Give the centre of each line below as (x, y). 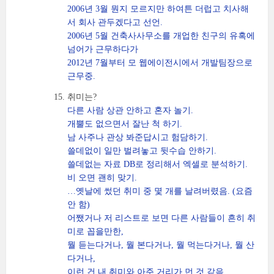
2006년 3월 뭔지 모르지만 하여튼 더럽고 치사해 (158, 9)
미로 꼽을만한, (95, 231)
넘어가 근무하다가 (103, 49)
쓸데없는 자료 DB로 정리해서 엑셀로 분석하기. (157, 164)
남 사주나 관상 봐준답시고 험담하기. (138, 137)
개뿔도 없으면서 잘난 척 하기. (125, 124)
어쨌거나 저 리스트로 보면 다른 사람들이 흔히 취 (161, 218)
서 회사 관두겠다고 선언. (115, 22)
